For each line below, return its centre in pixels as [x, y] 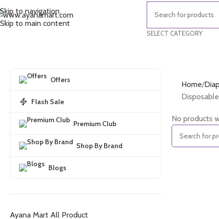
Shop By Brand [99, 145]
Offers [60, 79]
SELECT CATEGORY [175, 33]
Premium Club [95, 123]
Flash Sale [48, 101]
